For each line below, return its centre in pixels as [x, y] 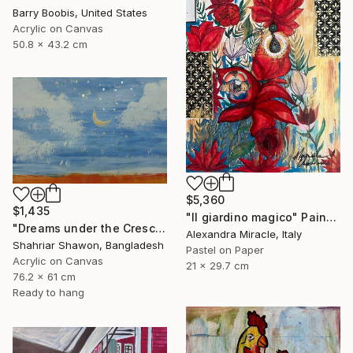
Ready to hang [48, 293]
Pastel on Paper [225, 250]
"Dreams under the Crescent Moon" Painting [160, 229]
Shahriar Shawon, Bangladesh [88, 245]
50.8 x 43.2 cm [50, 45]
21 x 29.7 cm [217, 266]
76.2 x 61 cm [44, 277]
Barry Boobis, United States [80, 13]
